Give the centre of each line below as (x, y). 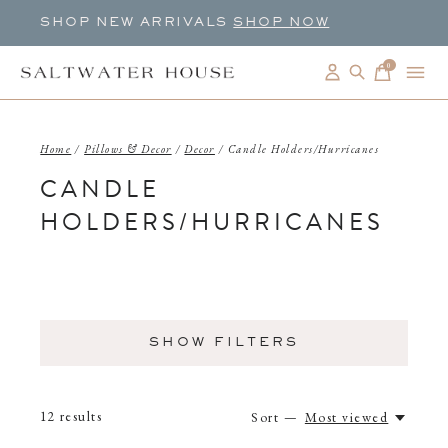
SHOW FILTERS (223, 343)
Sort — (275, 417)
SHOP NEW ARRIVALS (137, 23)
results (79, 416)
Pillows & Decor (128, 149)
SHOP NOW (281, 23)
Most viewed (346, 417)
